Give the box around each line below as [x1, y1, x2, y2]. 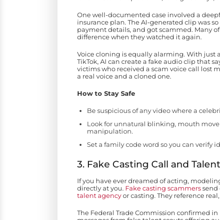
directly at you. [77, 184, 125, 192]
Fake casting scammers [125, 184, 201, 192]
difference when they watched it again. [77, 33, 202, 41]
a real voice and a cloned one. [77, 72, 171, 81]
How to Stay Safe [77, 89, 135, 98]
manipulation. [87, 127, 133, 136]
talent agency [77, 192, 121, 200]
